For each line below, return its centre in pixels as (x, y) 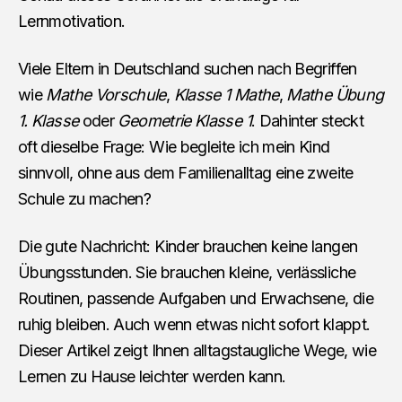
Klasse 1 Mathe (226, 95)
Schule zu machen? (85, 199)
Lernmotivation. (72, 21)
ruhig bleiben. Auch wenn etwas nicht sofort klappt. (194, 324)
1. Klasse (48, 121)
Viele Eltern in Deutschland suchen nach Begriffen (188, 69)
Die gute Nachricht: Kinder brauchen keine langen (188, 246)
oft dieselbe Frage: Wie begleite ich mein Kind (174, 147)
